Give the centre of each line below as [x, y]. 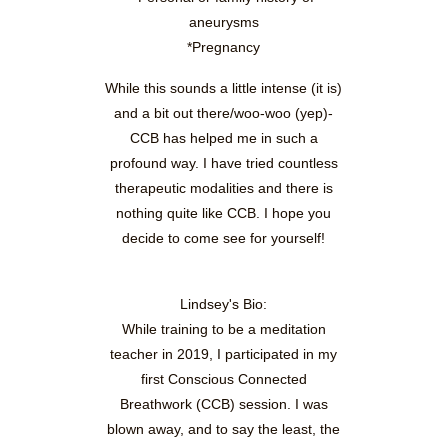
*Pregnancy [224, 47]
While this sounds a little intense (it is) [224, 88]
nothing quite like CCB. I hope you [224, 213]
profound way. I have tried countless [223, 163]
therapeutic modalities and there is [223, 188]
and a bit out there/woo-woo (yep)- [224, 113]
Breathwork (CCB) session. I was [223, 404]
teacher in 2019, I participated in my [224, 354]
